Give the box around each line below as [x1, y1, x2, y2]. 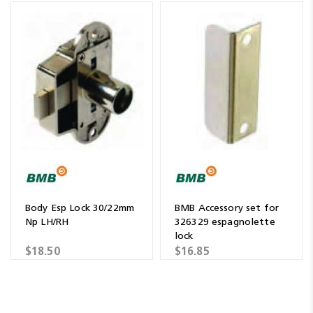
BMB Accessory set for [175, 202, 279, 214]
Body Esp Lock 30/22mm [25, 202, 134, 214]
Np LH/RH [25, 216, 69, 228]
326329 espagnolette [175, 216, 275, 228]
